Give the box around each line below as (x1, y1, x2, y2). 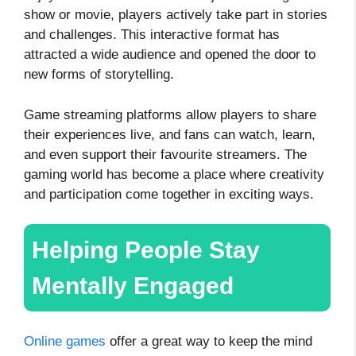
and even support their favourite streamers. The (24, 146, 307, 162)
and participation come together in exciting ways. (24, 186, 314, 202)
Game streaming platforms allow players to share (24, 106, 316, 122)
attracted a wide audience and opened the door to (24, 47, 315, 63)
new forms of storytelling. (24, 67, 178, 83)
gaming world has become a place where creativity (24, 166, 324, 182)
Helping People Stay (32, 237, 260, 264)
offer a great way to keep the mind (106, 334, 312, 350)
